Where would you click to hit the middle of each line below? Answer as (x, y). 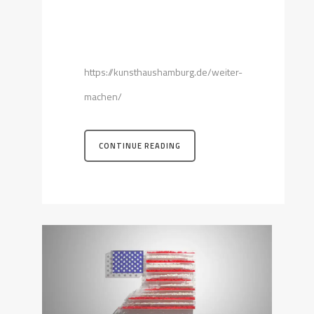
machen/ (103, 97)
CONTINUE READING (140, 146)
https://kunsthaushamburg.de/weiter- (163, 72)
